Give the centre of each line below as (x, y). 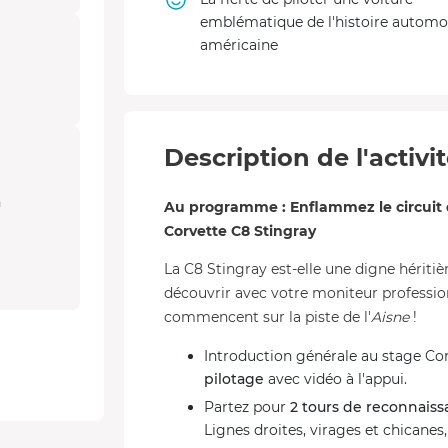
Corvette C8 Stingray (240, 231)
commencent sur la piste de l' (267, 317)
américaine (239, 45)
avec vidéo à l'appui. (337, 379)
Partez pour (247, 407)
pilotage (236, 379)
